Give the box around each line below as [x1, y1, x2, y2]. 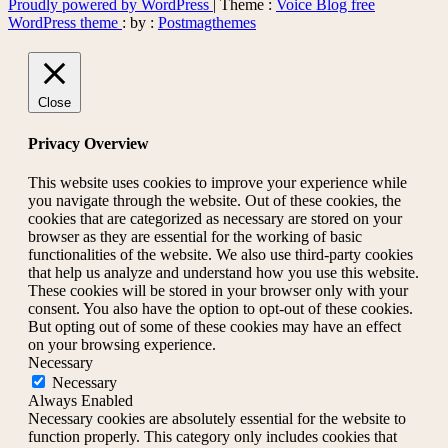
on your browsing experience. [28, 335, 216, 353]
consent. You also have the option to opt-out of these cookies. [28, 299, 413, 317]
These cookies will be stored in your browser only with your [28, 281, 408, 299]
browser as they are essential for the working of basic [28, 227, 362, 245]
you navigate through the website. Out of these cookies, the [28, 191, 401, 209]
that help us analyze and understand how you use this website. [28, 263, 419, 281]
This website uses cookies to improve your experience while [28, 173, 407, 191]
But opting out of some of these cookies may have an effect [28, 317, 401, 335]
